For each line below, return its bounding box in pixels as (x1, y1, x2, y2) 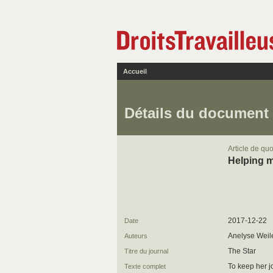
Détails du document (124, 105, 269, 121)
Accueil (123, 68, 147, 75)
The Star (228, 247, 256, 255)
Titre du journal (124, 247, 168, 255)
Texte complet (124, 263, 166, 270)
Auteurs (124, 232, 147, 239)
